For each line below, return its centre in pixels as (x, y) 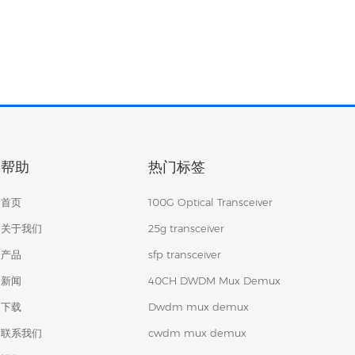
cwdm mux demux (197, 332)
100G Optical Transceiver (210, 202)
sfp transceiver (184, 254)
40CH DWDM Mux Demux (214, 280)
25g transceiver (186, 228)
